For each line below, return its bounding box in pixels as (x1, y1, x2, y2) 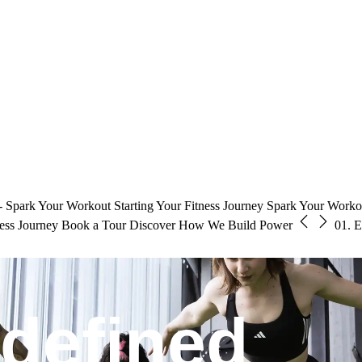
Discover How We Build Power (129, 217, 293, 232)
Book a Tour (61, 217, 126, 232)
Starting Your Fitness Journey (114, 198, 263, 213)
